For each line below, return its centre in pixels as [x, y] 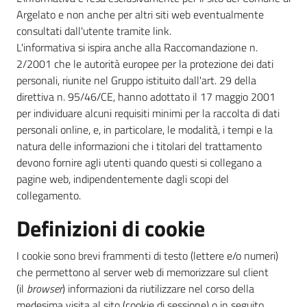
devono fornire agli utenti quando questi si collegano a [139, 162]
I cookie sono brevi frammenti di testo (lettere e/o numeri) [147, 256]
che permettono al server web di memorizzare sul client [143, 272]
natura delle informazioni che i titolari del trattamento [139, 146]
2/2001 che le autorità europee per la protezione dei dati [145, 64]
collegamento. [49, 195]
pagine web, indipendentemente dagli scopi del [123, 179]
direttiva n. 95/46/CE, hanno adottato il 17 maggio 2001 [146, 97]
